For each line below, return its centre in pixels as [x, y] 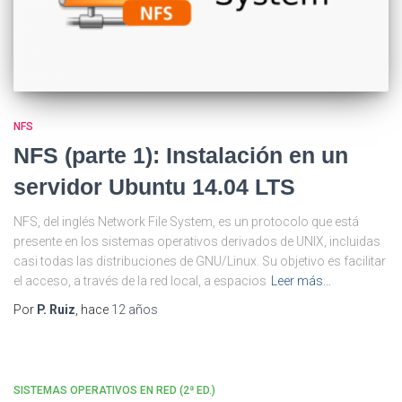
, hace [93, 309]
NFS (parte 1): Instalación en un [181, 155]
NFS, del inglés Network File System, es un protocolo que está [186, 221]
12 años [135, 309]
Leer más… [301, 280]
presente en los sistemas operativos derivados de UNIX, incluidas [197, 241]
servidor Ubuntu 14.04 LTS [154, 186]
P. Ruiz [56, 309]
